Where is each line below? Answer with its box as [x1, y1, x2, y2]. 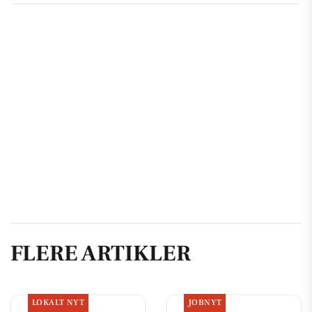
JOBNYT [187, 297, 222, 308]
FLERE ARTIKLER [10, 239, 191, 269]
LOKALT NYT [31, 297, 85, 308]
